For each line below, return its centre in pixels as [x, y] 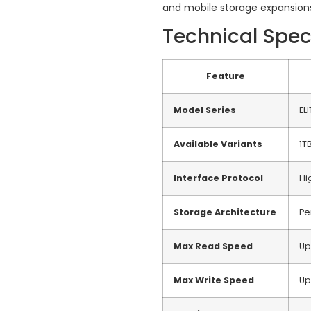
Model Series [205, 110]
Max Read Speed [213, 246]
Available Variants [218, 144]
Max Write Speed [214, 280]
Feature [226, 76]
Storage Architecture [225, 212]
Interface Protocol [218, 178]
